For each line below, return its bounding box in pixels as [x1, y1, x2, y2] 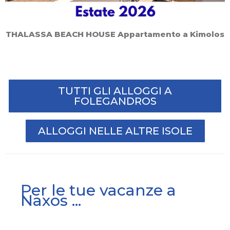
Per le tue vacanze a [21, 180, 176, 200]
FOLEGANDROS [73, 94, 157, 107]
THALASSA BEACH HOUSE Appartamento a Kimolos [6, 29, 224, 39]
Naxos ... [21, 190, 81, 210]
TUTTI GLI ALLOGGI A [58, 84, 172, 97]
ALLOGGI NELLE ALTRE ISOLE [37, 124, 193, 137]
